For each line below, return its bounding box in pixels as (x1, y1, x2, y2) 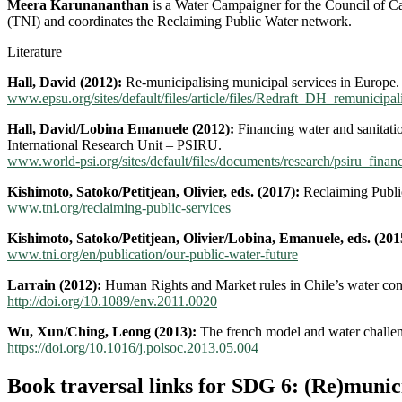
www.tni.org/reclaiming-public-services (7, 199, 231, 215)
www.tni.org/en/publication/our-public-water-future (7, 246, 298, 262)
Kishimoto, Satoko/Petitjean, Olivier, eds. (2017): (7, 183, 303, 199)
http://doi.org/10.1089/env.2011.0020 (7, 293, 217, 309)
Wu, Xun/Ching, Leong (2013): (7, 323, 197, 339)
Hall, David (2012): (7, 74, 126, 90)
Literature (7, 43, 62, 59)
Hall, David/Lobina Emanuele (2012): (7, 120, 234, 136)
